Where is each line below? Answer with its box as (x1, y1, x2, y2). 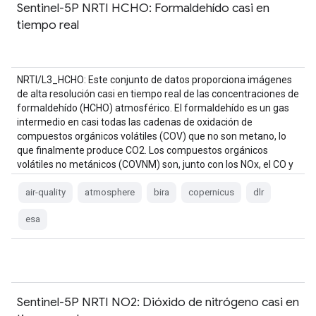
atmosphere (85, 187, 135, 197)
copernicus (188, 187, 234, 197)
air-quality (25, 187, 66, 197)
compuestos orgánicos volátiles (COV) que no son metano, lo (17, 130, 286, 142)
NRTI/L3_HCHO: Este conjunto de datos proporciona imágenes (17, 74, 292, 85)
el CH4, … (17, 173, 56, 184)
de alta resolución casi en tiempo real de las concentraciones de (17, 88, 299, 99)
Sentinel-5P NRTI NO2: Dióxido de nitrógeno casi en (17, 294, 299, 310)
